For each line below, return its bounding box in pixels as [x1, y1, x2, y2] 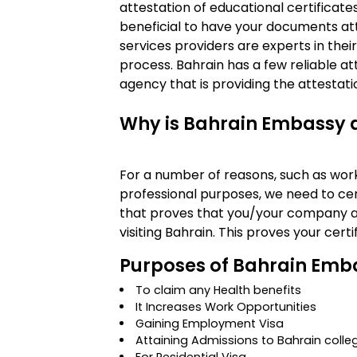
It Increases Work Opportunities [135, 299, 317, 315]
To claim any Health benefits [135, 282, 302, 298]
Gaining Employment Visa [135, 316, 284, 331]
